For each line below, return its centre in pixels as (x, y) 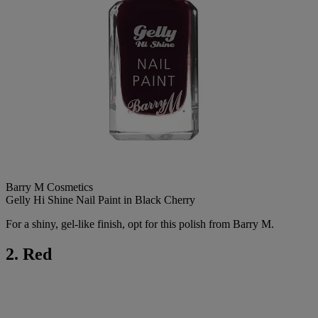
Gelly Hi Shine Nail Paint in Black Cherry (100, 200)
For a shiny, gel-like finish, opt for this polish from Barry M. (140, 224)
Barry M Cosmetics (49, 187)
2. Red (29, 254)
